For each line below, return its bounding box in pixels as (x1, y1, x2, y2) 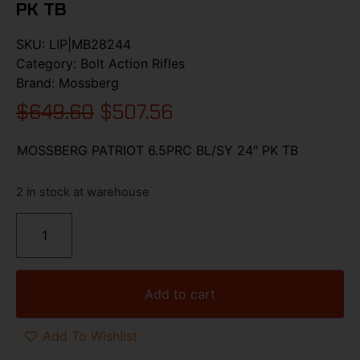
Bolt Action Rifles (80, 55, 185, 72)
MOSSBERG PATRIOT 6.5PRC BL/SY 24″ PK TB (17, 141, 298, 158)
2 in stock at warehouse (16, 185, 149, 200)
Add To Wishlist (43, 328, 137, 345)
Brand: (16, 74, 59, 91)
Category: (16, 55, 80, 72)
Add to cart (145, 285, 215, 302)
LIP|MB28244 (49, 35, 131, 52)
